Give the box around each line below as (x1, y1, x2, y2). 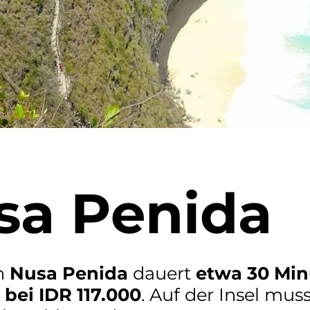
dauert (128, 262, 196, 284)
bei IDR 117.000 (5, 283, 141, 305)
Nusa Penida (10, 262, 128, 284)
